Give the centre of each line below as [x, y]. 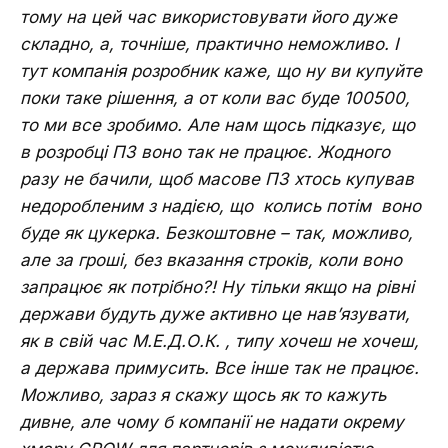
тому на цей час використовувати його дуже [208, 16]
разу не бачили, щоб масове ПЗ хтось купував [217, 178]
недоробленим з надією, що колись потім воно [220, 205]
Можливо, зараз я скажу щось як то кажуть [203, 394]
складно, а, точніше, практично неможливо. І [209, 43]
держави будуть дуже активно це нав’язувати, [215, 313]
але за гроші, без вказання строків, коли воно [211, 259]
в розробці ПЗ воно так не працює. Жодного [205, 151]
